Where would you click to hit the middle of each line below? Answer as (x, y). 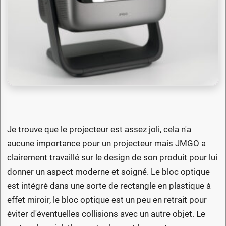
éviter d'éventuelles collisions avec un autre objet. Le (106, 214)
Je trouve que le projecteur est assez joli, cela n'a (99, 129)
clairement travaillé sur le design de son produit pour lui (112, 158)
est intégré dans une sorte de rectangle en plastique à (109, 186)
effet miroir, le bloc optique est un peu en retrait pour (107, 200)
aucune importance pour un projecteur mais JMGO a (106, 144)
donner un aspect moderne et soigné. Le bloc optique (108, 172)
